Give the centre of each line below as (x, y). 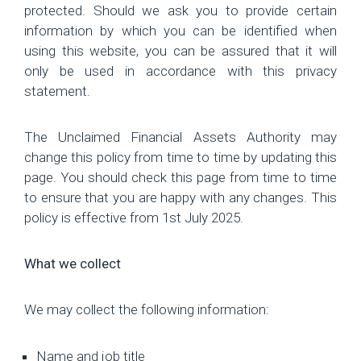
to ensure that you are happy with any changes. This (180, 197)
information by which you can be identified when (180, 30)
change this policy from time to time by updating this (180, 157)
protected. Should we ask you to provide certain (180, 10)
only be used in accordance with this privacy (180, 71)
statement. (57, 91)
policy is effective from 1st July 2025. (134, 217)
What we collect (73, 263)
